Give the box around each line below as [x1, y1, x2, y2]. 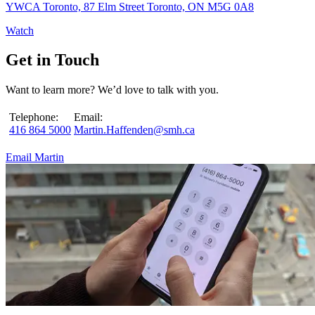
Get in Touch [6, 51, 99, 70]
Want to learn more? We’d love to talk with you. [6, 84, 219, 96]
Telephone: [9, 111, 58, 124]
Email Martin [6, 151, 64, 164]
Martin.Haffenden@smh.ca [74, 124, 195, 136]
